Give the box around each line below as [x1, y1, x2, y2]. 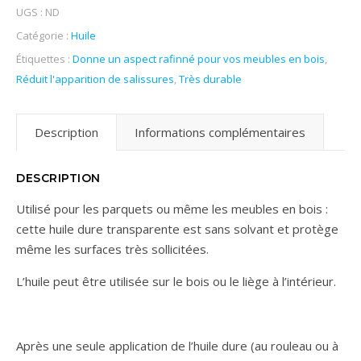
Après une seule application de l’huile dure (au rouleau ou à [16, 338, 338, 354]
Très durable [179, 72, 242, 86]
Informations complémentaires [135, 124, 305, 140]
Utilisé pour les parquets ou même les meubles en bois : [16, 201, 328, 217]
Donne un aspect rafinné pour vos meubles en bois [73, 52, 325, 66]
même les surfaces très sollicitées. [16, 241, 209, 257]
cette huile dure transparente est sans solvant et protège [16, 221, 338, 237]
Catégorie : [16, 28, 71, 43]
